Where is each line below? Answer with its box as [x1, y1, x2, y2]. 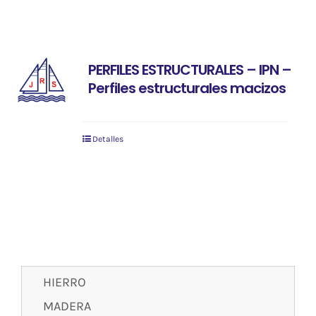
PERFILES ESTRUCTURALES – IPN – [87, 60, 291, 80]
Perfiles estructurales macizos [87, 78, 286, 99]
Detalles [92, 134, 123, 145]
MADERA [43, 298, 91, 315]
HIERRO [43, 274, 86, 291]
